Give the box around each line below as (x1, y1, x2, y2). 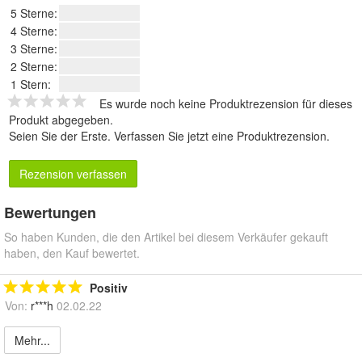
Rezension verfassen (19, 166, 127, 183)
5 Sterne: (11, 5, 57, 22)
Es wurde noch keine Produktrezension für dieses (99, 95, 352, 112)
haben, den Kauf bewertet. (4, 245, 140, 262)
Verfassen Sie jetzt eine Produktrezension (114, 128, 326, 145)
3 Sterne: (11, 40, 57, 57)
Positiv (90, 280, 128, 297)
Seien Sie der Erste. (9, 128, 114, 145)
